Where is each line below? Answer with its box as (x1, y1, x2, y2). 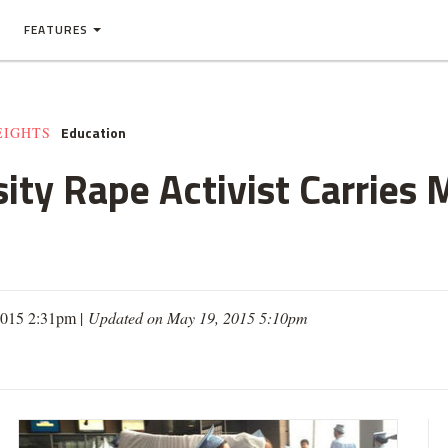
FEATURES (24, 20, 88, 39)
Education (61, 122, 126, 143)
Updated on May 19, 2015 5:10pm (88, 307, 308, 328)
